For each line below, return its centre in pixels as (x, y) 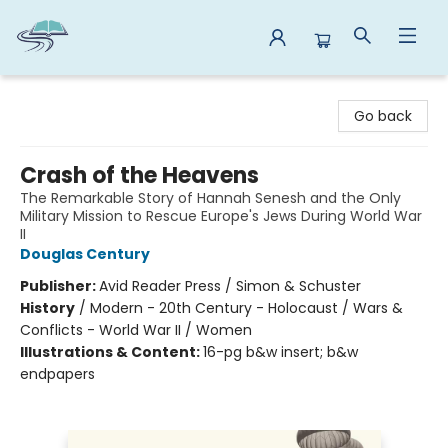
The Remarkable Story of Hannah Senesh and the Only (210, 198)
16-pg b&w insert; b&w (280, 352)
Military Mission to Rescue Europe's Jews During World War (221, 216)
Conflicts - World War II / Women (136, 330)
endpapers (57, 374)
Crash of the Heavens (139, 175)
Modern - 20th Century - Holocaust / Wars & (246, 308)
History (47, 308)
